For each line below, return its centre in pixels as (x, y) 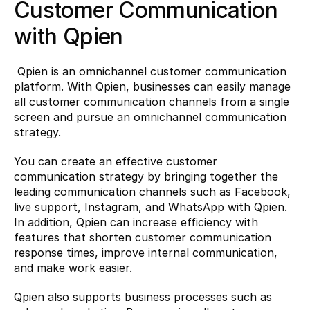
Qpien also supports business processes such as (143, 297)
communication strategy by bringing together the (146, 176)
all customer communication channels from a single (152, 101)
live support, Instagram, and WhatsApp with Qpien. (151, 207)
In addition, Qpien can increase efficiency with (136, 222)
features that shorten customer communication (143, 237)
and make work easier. (73, 267)
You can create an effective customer (116, 161)
